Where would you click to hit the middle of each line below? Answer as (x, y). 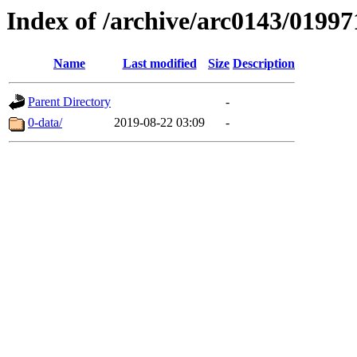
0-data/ (45, 123)
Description (264, 64)
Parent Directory (69, 102)
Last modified (159, 64)
